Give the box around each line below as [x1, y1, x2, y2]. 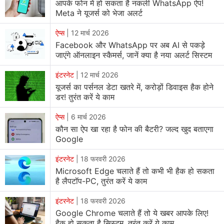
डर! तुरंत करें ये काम [55, 91, 114, 102]
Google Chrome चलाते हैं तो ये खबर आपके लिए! [55, 207, 208, 218]
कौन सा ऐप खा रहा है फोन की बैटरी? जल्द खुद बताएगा [55, 123, 213, 134]
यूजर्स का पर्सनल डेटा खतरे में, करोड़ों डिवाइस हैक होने [55, 81, 213, 92]
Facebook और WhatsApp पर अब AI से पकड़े [55, 39, 205, 50]
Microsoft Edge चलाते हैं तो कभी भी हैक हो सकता [55, 165, 214, 176]
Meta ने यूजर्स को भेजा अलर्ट [55, 7, 142, 18]
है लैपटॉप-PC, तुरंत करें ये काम [55, 175, 147, 186]
